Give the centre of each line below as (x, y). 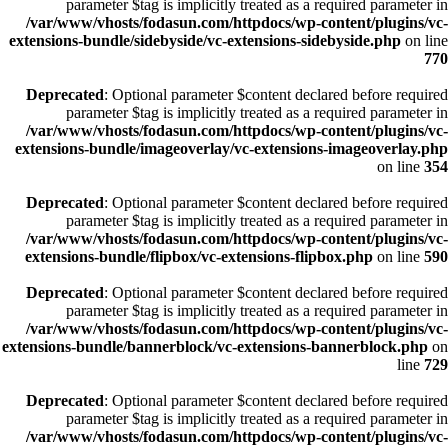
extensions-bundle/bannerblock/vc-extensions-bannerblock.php (215, 346)
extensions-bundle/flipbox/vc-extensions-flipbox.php (199, 256)
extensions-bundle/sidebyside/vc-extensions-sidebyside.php (205, 40)
